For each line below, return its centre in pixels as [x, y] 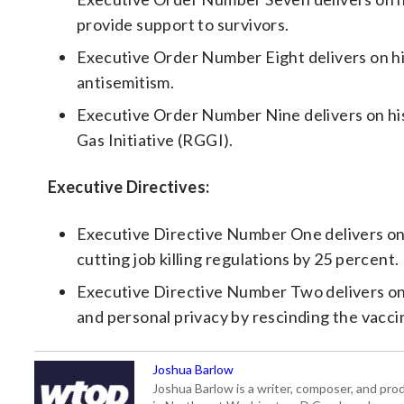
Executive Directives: [129, 187]
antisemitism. [126, 83]
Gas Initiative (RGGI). [155, 140]
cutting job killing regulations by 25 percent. [238, 259]
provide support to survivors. [183, 25]
